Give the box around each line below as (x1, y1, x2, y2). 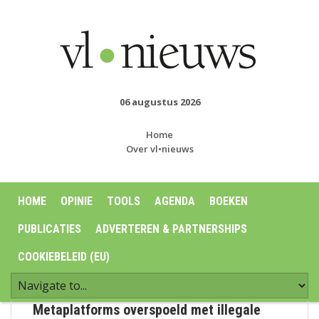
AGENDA (155, 194, 195, 208)
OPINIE (61, 194, 93, 208)
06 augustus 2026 (119, 95, 200, 108)
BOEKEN (209, 194, 248, 208)
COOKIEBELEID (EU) (18, 250, 110, 263)
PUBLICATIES (18, 222, 81, 236)
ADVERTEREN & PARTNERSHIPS (95, 222, 247, 236)
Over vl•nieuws (125, 142, 194, 155)
